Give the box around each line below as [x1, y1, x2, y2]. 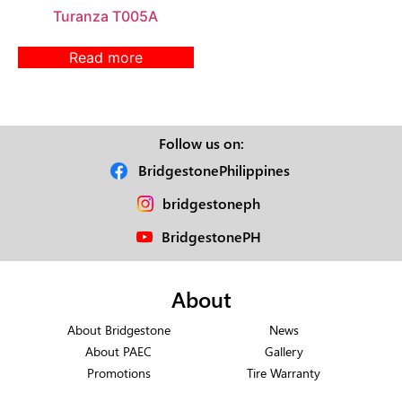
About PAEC [85, 341, 152, 360]
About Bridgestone [66, 319, 170, 338]
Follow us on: [158, 133, 244, 153]
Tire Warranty [247, 363, 320, 381]
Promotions [86, 363, 151, 381]
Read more [68, 48, 143, 66]
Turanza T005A [53, 6, 159, 25]
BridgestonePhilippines [138, 160, 291, 179]
